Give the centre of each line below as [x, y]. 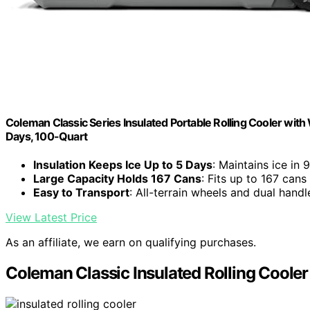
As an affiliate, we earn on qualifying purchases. [131, 243]
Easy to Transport [81, 193]
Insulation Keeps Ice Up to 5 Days [123, 165]
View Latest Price [51, 218]
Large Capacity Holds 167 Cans [117, 179]
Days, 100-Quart [46, 136]
